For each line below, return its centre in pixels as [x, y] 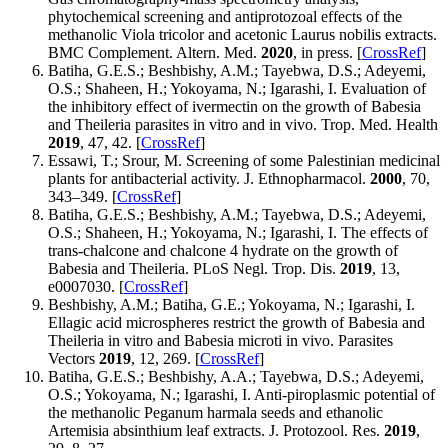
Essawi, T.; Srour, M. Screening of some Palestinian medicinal [244, 161]
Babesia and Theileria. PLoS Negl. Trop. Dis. [194, 269]
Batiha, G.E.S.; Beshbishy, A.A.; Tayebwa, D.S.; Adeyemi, [236, 377]
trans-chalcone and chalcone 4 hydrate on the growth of [223, 251]
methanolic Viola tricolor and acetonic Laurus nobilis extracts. [242, 35]
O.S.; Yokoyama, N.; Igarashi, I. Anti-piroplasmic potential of [241, 395]
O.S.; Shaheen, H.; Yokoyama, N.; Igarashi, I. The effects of [238, 233]
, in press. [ [327, 53]
